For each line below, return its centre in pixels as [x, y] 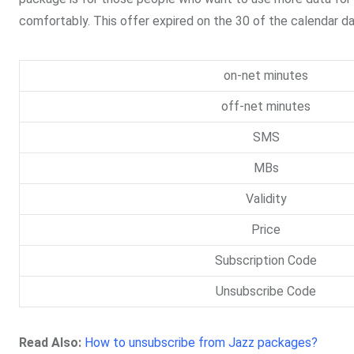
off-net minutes [266, 107]
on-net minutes [266, 76]
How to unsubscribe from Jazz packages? [201, 343]
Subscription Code [266, 261]
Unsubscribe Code [266, 292]
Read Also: [50, 343]
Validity [266, 199]
